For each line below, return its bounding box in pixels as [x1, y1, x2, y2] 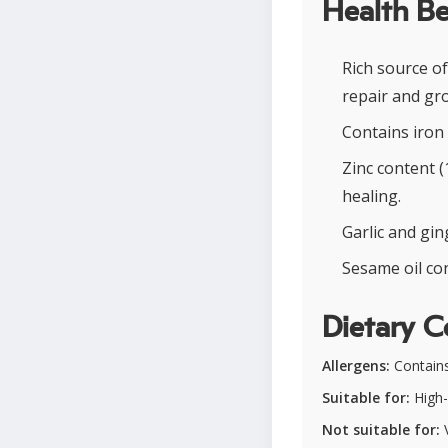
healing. [342, 185, 401, 207]
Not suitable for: [322, 420, 440, 439]
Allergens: [322, 356, 390, 375]
